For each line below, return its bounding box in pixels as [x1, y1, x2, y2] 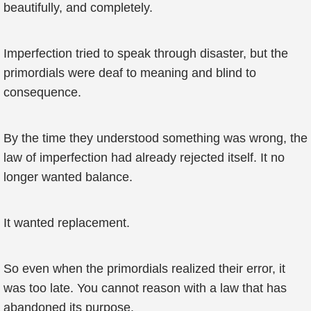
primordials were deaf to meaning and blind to [3, 66, 256, 80]
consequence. [3, 85, 81, 99]
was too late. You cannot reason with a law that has [3, 281, 287, 295]
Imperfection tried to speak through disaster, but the [3, 47, 288, 60]
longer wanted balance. [3, 170, 133, 184]
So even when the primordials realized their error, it [3, 262, 285, 276]
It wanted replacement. [3, 216, 130, 230]
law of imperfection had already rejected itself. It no [3, 151, 285, 165]
